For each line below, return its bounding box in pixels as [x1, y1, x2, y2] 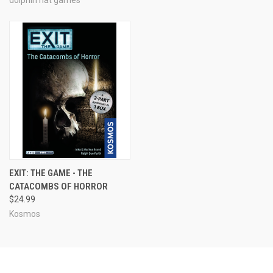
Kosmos [9, 208, 40, 219]
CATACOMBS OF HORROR [9, 180, 108, 192]
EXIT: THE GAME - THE [9, 167, 93, 179]
